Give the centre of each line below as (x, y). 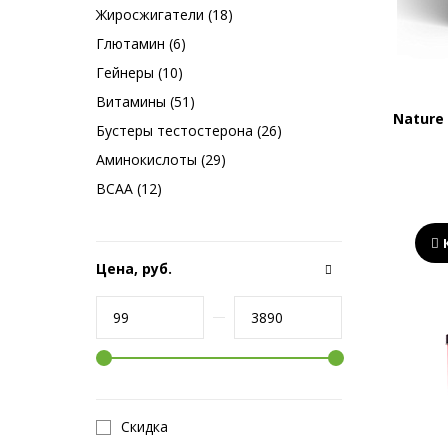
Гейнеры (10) (139, 72)
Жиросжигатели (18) (164, 14)
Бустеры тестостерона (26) (189, 130)
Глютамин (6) (141, 43)
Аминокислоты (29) (161, 159)
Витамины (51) (145, 101)
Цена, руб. (134, 268)
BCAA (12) (129, 188)
